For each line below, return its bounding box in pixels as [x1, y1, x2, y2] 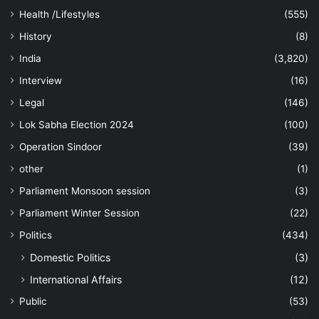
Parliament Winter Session [19, 207, 140, 219]
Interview [19, 75, 62, 87]
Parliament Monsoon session [19, 185, 150, 197]
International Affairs [30, 273, 122, 286]
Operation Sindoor [19, 141, 102, 153]
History [19, 31, 52, 43]
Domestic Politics [30, 251, 110, 264]
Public [19, 296, 47, 308]
